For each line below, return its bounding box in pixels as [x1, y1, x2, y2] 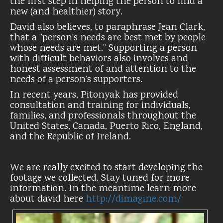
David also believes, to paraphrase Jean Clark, [10, 20, 205, 35]
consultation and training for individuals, [10, 98, 191, 113]
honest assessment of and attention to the [10, 62, 196, 77]
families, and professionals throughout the [10, 109, 196, 123]
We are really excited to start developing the [10, 160, 203, 175]
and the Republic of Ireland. [10, 129, 131, 144]
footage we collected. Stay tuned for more [10, 171, 190, 186]
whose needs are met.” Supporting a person [10, 41, 197, 56]
